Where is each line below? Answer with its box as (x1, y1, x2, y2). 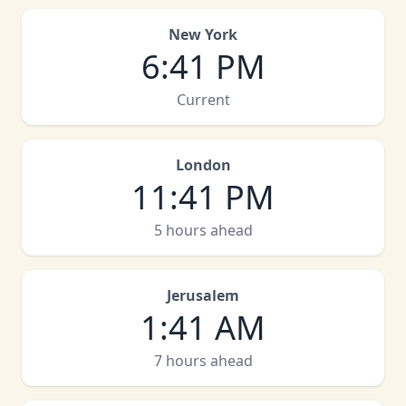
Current (176, 90, 230, 110)
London (175, 155, 231, 175)
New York (169, 24, 237, 44)
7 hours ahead (153, 351, 253, 371)
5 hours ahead (153, 220, 253, 240)
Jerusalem (167, 285, 239, 305)
